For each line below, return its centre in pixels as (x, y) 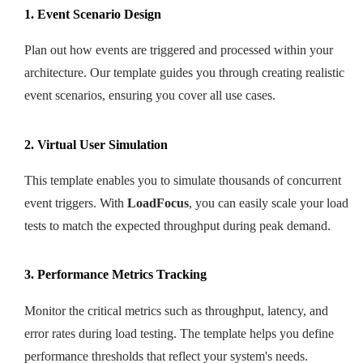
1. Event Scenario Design (93, 15)
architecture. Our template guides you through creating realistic (184, 73)
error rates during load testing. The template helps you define (179, 333)
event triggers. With (76, 203)
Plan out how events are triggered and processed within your (179, 50)
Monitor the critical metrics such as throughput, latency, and (176, 310)
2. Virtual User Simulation (96, 144)
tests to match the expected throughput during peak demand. (177, 225)
